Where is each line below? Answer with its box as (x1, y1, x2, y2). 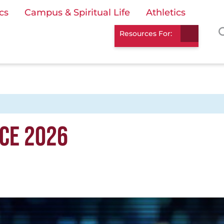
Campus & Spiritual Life (24, 7, 130, 18)
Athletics (146, 7, 185, 18)
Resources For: (119, 29, 172, 38)
